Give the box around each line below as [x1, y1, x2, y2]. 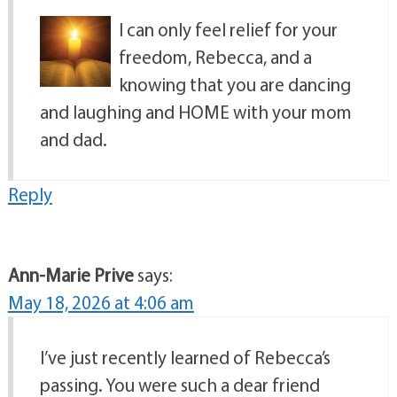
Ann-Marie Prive [7, 263, 134, 287]
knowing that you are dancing [118, 73, 351, 97]
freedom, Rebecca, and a [118, 45, 312, 69]
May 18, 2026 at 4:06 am [7, 291, 194, 315]
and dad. [39, 128, 107, 152]
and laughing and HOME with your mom [39, 100, 352, 124]
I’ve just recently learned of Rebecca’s [39, 346, 331, 370]
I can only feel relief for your [118, 18, 338, 42]
